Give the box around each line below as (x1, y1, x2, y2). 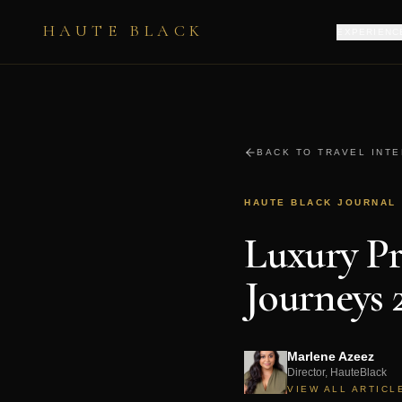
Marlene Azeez (287, 349, 374, 363)
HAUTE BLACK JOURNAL (244, 197, 397, 207)
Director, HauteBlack (287, 366, 387, 379)
